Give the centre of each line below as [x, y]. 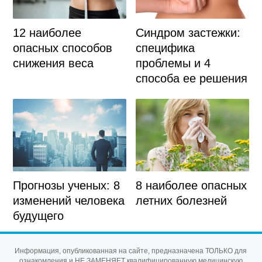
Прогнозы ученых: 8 [66, 185]
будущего [38, 216]
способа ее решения [192, 79]
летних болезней [182, 201]
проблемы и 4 [173, 63]
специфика [166, 48]
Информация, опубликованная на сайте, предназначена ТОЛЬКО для [131, 251]
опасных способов [62, 48]
